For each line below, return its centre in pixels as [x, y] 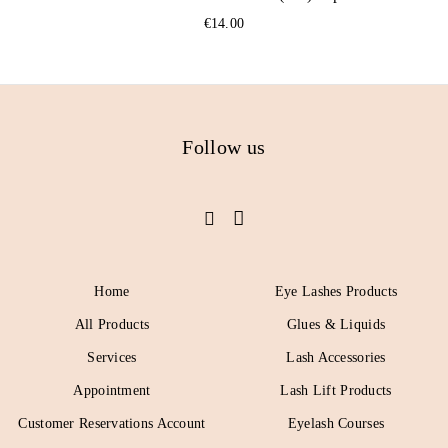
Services [112, 357]
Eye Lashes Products [336, 291]
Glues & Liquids [336, 324]
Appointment [112, 390]
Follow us [224, 147]
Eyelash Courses [336, 423]
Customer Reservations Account [112, 423]
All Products [112, 324]
